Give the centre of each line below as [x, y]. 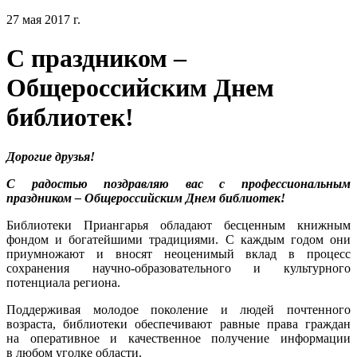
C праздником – [96, 59]
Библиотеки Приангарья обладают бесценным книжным [178, 225]
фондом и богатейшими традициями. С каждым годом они [178, 239]
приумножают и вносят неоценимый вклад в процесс [178, 253]
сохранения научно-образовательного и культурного [178, 268]
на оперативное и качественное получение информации [178, 338]
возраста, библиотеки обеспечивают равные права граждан [178, 324]
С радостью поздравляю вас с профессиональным [178, 183]
